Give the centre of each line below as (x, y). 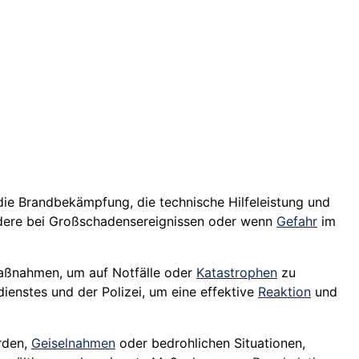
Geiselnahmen (73, 343)
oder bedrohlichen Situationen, (210, 343)
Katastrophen (237, 273)
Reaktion (284, 292)
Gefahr (297, 222)
